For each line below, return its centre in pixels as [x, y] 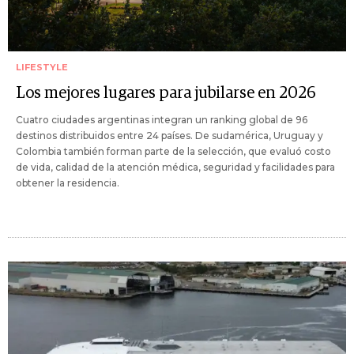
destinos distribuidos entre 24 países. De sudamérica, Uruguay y [169, 136]
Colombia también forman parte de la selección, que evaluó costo [173, 152]
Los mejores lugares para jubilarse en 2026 [166, 94]
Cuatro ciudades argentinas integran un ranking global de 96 [162, 120]
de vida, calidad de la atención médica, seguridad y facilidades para [175, 168]
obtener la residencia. [68, 183]
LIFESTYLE [42, 68]
